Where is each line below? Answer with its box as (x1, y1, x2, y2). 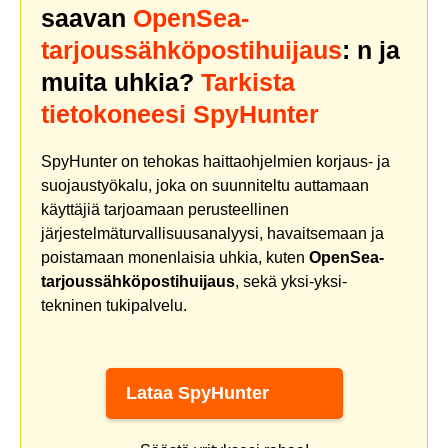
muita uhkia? (41, 67, 201, 96)
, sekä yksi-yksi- (235, 272, 347, 290)
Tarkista (201, 67, 295, 96)
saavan (41, 3, 133, 32)
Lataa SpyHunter (125, 383, 269, 404)
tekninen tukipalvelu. (41, 296, 187, 314)
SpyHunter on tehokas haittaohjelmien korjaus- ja (41, 152, 390, 170)
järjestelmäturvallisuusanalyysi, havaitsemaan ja (41, 224, 384, 242)
